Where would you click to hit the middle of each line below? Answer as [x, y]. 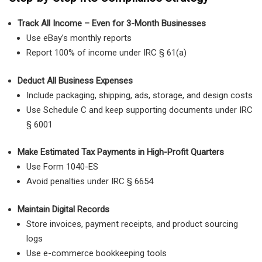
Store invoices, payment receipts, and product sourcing [132, 224]
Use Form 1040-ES [62, 167]
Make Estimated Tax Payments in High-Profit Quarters [121, 152]
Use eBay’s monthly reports [79, 38]
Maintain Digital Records [63, 209]
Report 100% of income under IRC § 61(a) [106, 53]
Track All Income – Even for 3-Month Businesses [112, 24]
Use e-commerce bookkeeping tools [96, 253]
